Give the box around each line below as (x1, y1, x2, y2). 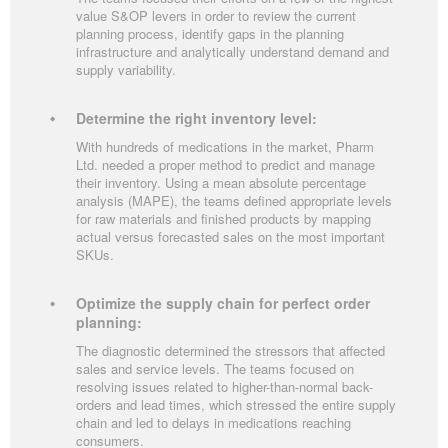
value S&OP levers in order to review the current (76, 5, 356, 25)
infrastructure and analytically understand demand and (76, 41, 389, 61)
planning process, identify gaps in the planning (76, 23, 344, 43)
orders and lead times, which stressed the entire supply (76, 394, 396, 414)
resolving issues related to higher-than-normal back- (76, 376, 373, 396)
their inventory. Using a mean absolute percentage (76, 172, 366, 192)
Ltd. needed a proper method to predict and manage (76, 154, 375, 174)
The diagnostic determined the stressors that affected (76, 340, 385, 360)
